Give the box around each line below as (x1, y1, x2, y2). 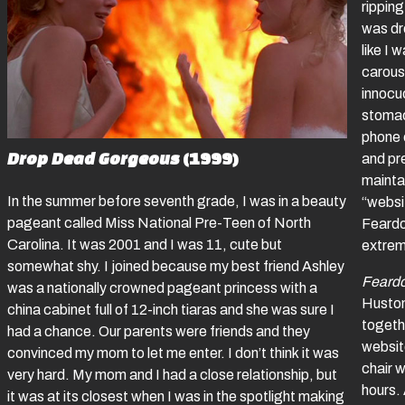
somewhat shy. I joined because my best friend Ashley (7, 259, 344, 275)
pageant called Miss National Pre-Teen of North (7, 215, 311, 231)
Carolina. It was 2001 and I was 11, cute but (7, 237, 282, 253)
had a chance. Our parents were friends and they (7, 324, 310, 340)
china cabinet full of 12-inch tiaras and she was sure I (7, 302, 334, 318)
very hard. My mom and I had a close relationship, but (7, 367, 337, 383)
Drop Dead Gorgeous (7, 148, 180, 169)
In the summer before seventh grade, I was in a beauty (7, 193, 346, 210)
